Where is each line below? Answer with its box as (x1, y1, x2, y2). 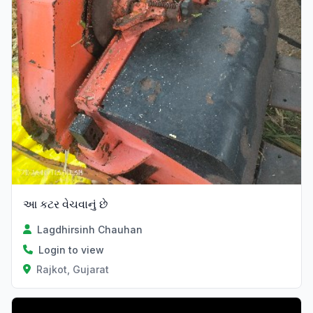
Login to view (38, 243, 104, 256)
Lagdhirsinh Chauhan (37, 223, 143, 235)
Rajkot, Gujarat (36, 263, 109, 275)
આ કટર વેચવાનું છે (23, 196, 108, 211)
